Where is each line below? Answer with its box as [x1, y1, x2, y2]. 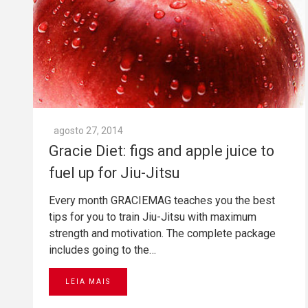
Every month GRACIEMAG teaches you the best [49, 194, 275, 208]
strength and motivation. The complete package [49, 227, 276, 241]
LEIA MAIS [65, 278, 111, 286]
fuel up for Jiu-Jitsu [49, 164, 179, 182]
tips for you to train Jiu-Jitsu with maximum [49, 210, 256, 224]
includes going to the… [49, 243, 156, 257]
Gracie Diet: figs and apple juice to [49, 142, 274, 160]
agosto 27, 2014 [54, 125, 123, 137]
